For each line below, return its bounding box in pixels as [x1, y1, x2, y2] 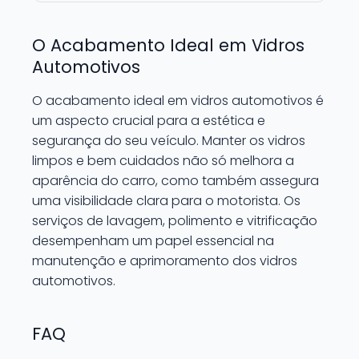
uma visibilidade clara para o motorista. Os [32, 191, 301, 210]
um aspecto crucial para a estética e [32, 111, 265, 130]
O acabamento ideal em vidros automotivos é [32, 91, 324, 110]
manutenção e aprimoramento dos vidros [32, 251, 297, 270]
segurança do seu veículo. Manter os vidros [32, 131, 305, 150]
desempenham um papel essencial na [32, 231, 274, 250]
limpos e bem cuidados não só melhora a [32, 151, 294, 170]
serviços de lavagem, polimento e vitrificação [32, 211, 317, 230]
